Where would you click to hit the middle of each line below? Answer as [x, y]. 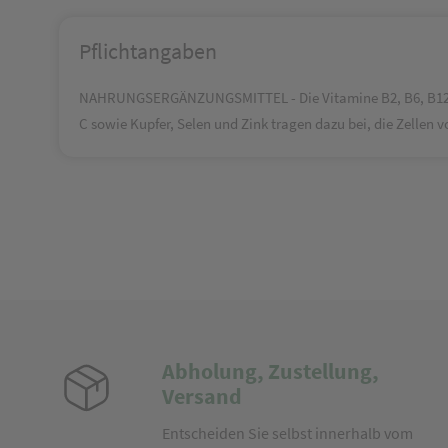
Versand [201, 396]
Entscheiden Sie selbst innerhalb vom [287, 433]
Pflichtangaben [148, 51]
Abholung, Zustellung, [270, 371]
